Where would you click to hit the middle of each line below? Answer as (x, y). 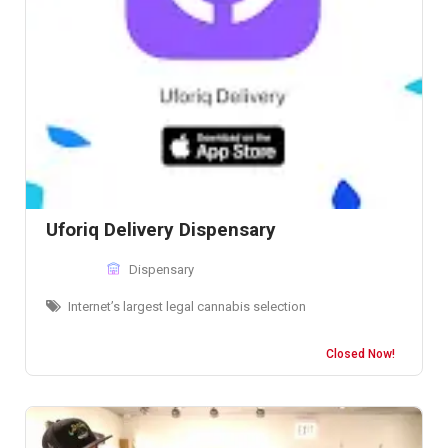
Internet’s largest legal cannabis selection (187, 307)
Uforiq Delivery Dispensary (161, 230)
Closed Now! (360, 354)
